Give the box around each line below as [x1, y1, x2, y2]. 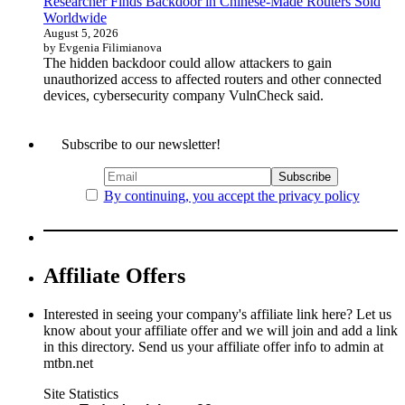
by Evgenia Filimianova [43, 41, 162, 55]
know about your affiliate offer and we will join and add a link [43, 322, 398, 338]
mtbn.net [43, 354, 93, 371]
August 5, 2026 [43, 26, 118, 41]
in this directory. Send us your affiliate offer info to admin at [43, 338, 383, 354]
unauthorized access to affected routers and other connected [43, 71, 381, 88]
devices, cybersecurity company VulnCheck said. [43, 88, 324, 104]
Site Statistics [43, 385, 118, 401]
